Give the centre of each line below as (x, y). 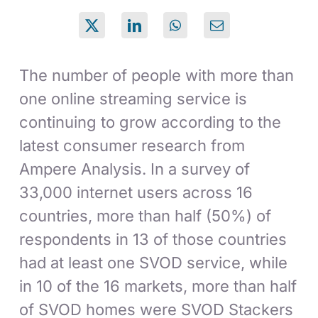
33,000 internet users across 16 (136, 193)
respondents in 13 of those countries (153, 240)
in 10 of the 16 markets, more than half (158, 286)
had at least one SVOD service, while (154, 263)
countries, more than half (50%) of (146, 216)
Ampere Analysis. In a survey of (135, 169)
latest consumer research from (132, 146)
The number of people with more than (157, 76)
